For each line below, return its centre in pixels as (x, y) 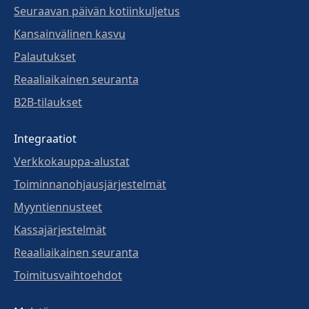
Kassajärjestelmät (60, 229)
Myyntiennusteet (58, 207)
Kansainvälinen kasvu (70, 33)
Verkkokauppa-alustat (72, 161)
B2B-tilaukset (48, 102)
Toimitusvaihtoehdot (68, 275)
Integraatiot (45, 138)
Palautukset (45, 56)
